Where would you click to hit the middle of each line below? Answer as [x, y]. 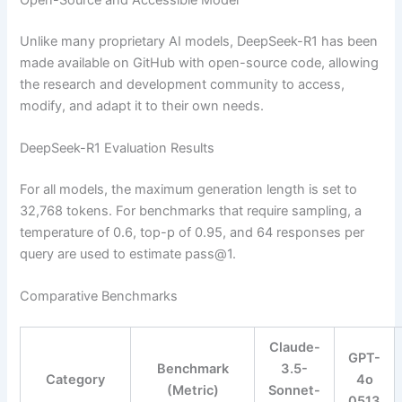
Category [76, 380]
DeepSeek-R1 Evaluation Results [118, 149]
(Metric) [192, 391]
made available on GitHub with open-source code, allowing [200, 62]
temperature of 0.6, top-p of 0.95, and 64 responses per [192, 232]
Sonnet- [295, 391]
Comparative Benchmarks [99, 297]
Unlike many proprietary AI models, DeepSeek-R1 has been [199, 41]
